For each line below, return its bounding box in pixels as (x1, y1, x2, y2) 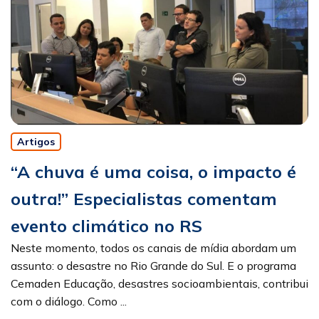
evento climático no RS (11, 215, 202, 236)
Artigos (17, 135, 55, 148)
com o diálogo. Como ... (11, 294, 127, 308)
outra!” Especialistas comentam (11, 188, 277, 209)
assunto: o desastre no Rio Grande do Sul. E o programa (11, 258, 296, 273)
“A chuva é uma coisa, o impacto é (11, 161, 296, 182)
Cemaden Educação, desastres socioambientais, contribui (11, 276, 308, 291)
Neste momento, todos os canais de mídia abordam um (11, 241, 296, 255)
